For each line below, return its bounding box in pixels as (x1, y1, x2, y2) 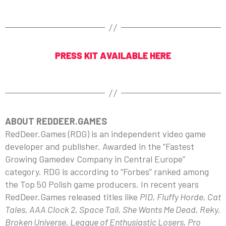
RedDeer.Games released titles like (5, 191, 140, 203)
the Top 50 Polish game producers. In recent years (5, 179, 199, 190)
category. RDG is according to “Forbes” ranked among (5, 166, 209, 178)
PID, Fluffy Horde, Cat (140, 191, 221, 203)
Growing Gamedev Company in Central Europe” (5, 153, 185, 165)
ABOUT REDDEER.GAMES (5, 116, 107, 127)
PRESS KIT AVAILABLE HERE (55, 50, 171, 62)
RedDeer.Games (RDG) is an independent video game (5, 128, 206, 140)
